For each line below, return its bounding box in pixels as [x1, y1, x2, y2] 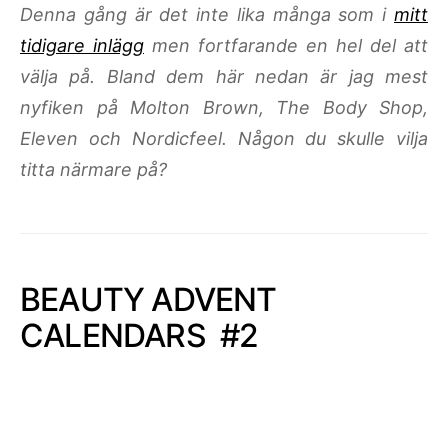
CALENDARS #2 [20, 316, 259, 355]
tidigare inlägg [20, 35, 144, 56]
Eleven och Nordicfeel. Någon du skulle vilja [20, 128, 428, 149]
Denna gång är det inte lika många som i [20, 4, 394, 25]
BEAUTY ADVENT [20, 280, 277, 319]
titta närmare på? [20, 159, 167, 180]
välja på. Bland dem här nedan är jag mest [20, 66, 428, 87]
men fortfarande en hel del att [144, 35, 428, 56]
